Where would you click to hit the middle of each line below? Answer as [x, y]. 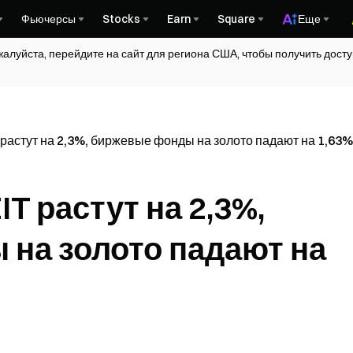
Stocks [121, 19]
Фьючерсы [48, 19]
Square [236, 19]
